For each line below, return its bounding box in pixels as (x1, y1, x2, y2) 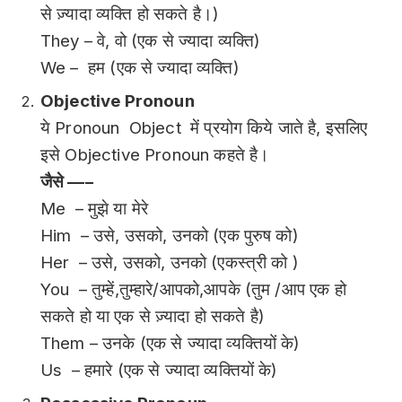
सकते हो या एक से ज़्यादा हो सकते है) (40, 306, 265, 328)
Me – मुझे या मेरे (40, 198, 149, 220)
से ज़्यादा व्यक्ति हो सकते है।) (40, 4, 220, 25)
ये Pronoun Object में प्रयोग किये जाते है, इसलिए (40, 118, 368, 139)
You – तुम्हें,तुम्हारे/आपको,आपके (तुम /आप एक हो (40, 279, 346, 301)
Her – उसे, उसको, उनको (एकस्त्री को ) (40, 252, 299, 274)
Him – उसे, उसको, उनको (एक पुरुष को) (40, 225, 299, 247)
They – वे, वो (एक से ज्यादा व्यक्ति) (40, 31, 261, 52)
